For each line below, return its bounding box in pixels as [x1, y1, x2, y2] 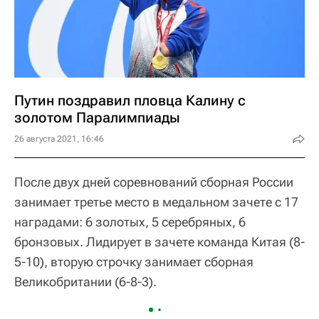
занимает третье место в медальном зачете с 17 [14, 194, 298, 209]
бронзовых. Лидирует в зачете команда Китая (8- [14, 234, 305, 249]
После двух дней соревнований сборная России [14, 174, 293, 189]
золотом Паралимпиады [14, 109, 180, 126]
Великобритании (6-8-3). [14, 274, 157, 289]
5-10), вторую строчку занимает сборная [14, 254, 253, 269]
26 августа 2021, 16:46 [14, 134, 104, 144]
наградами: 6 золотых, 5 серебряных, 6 [14, 214, 246, 229]
